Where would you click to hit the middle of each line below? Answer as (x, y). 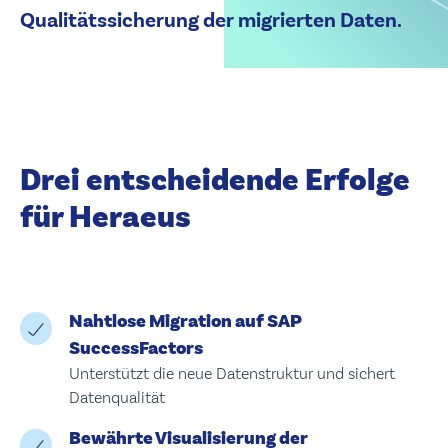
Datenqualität (116, 397)
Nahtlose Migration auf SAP (185, 320)
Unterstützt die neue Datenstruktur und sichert (231, 373)
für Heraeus (105, 217)
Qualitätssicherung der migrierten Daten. (211, 20)
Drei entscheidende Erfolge (215, 180)
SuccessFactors (135, 347)
